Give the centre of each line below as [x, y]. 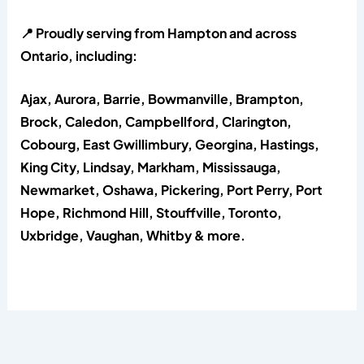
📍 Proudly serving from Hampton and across [158, 32]
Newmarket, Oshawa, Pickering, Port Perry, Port [171, 190]
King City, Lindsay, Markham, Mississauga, [150, 167]
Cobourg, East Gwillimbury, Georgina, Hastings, [169, 145]
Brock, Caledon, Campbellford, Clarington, [156, 122]
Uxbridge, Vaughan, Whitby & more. [132, 236]
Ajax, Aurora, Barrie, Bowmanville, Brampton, [162, 99]
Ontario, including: [78, 55]
